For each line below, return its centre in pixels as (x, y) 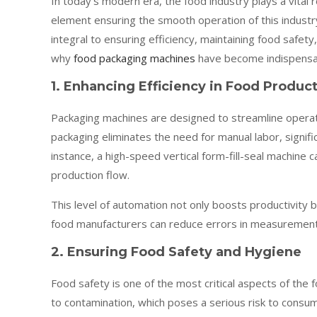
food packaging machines (134, 58)
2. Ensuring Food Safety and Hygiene (176, 252)
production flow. (90, 175)
